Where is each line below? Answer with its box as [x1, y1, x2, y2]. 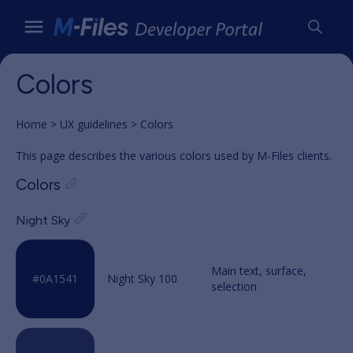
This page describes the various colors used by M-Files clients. [16, 148, 332, 163]
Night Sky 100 [107, 271, 177, 286]
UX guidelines [60, 117, 128, 132]
